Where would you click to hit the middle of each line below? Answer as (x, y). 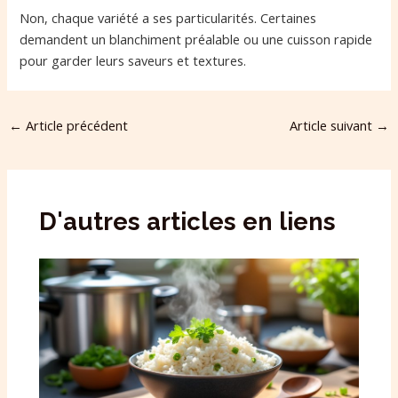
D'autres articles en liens (188, 221)
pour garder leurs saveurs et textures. (133, 61)
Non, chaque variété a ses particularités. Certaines (168, 18)
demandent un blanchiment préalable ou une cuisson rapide (196, 40)
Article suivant (333, 126)
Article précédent (75, 126)
